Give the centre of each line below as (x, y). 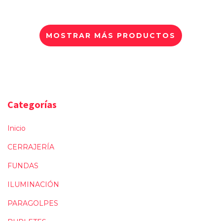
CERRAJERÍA (31, 147)
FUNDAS (23, 166)
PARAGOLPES (33, 203)
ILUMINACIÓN (33, 184)
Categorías (32, 104)
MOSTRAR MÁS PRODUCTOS (110, 36)
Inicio (17, 128)
